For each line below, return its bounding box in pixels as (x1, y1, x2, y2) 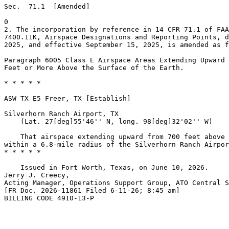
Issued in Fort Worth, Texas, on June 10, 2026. (4, 164, 209, 171)
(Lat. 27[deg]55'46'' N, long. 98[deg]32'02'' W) (4, 118, 213, 125)
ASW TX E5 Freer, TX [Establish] (4, 95, 131, 102)
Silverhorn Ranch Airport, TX (4, 110, 119, 118)
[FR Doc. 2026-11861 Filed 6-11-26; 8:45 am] (4, 187, 180, 194)
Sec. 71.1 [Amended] (4, 3, 90, 10)
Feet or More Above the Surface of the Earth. (4, 64, 184, 72)
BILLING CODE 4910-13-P (4, 194, 94, 202)
